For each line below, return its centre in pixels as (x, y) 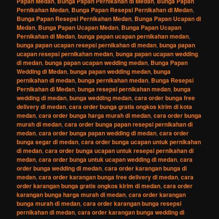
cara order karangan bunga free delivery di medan (109, 177)
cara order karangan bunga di (146, 168)
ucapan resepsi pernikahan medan (65, 54)
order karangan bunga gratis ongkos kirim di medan (89, 186)
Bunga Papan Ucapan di (168, 18)
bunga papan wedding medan (110, 71)
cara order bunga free (165, 98)
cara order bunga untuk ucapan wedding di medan (108, 159)
